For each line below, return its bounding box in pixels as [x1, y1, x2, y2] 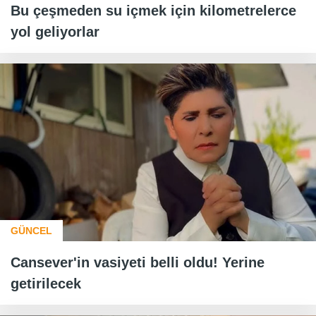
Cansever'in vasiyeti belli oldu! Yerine [11, 255, 265, 271]
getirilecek [11, 276, 81, 292]
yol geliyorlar [11, 24, 99, 40]
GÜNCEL [11, 225, 52, 237]
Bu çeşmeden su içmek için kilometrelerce [11, 3, 296, 19]
